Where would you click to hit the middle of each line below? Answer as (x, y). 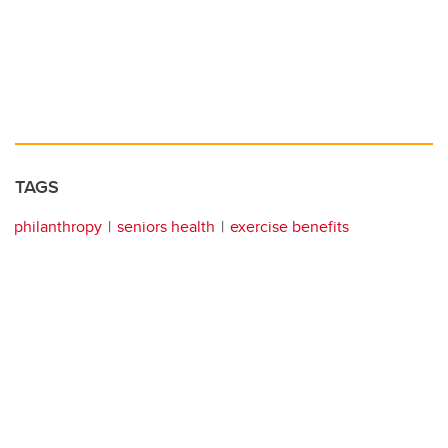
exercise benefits (289, 227)
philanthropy (58, 227)
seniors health (166, 227)
